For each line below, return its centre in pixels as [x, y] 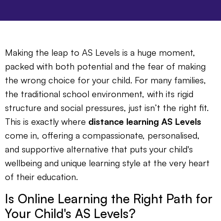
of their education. [41, 177]
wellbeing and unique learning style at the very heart [107, 163]
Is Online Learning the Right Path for [109, 199]
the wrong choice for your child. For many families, [106, 80]
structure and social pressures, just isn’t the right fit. [107, 108]
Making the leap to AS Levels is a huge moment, [100, 53]
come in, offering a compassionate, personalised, [102, 135]
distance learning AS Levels [145, 122]
